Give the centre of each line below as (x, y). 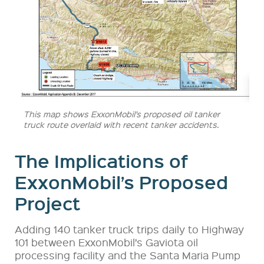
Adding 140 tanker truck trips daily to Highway (129, 229)
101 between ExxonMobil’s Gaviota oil (106, 242)
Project (47, 203)
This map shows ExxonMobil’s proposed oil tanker (122, 113)
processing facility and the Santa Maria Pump (128, 255)
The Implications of (101, 161)
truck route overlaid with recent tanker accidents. (121, 124)
